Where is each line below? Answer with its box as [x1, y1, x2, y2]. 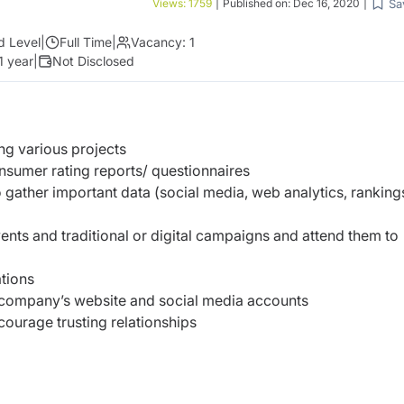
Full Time [60, 34, 112, 50]
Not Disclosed [52, 53, 134, 69]
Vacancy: [131, 34, 186, 50]
